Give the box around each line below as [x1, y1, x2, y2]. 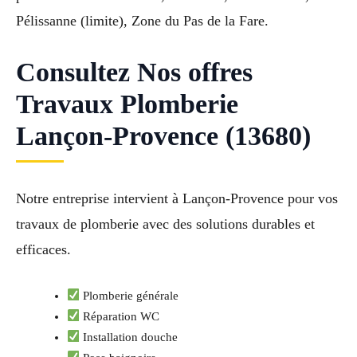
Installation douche [80, 330, 178, 343]
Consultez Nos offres [16, 57, 253, 87]
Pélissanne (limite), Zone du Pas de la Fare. [16, 13, 269, 29]
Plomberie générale [80, 288, 179, 302]
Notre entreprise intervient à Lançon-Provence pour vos [16, 190, 338, 206]
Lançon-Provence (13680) [16, 120, 311, 151]
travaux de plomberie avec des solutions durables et [16, 215, 315, 232]
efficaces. [16, 241, 71, 257]
